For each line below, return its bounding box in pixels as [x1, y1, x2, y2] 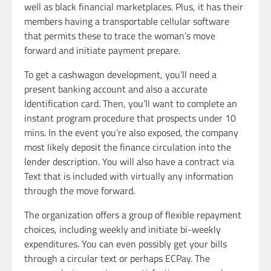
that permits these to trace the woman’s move [24, 28, 215, 43]
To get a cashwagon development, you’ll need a [24, 67, 217, 82]
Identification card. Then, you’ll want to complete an [24, 96, 237, 111]
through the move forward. [24, 183, 135, 198]
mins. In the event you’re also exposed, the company [24, 125, 238, 140]
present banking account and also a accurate [24, 81, 207, 96]
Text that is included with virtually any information [24, 168, 233, 183]
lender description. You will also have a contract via [24, 154, 234, 169]
